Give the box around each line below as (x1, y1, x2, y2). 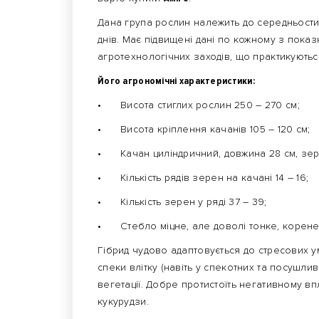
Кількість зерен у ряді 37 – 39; (120, 196, 267, 208)
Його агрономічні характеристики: (98, 75, 255, 87)
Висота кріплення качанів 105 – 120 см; (120, 123, 310, 135)
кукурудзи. (98, 296, 152, 308)
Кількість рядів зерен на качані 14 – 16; (120, 172, 309, 184)
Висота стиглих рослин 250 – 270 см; (120, 99, 300, 111)
